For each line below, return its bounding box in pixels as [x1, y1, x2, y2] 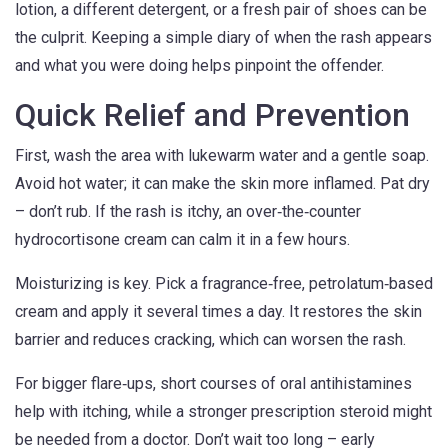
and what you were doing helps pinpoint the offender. [15, 56, 384, 75]
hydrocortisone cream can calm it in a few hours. [15, 230, 350, 249]
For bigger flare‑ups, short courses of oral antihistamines [15, 374, 412, 393]
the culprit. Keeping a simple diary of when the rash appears [15, 28, 432, 47]
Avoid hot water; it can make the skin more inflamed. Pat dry [15, 174, 430, 193]
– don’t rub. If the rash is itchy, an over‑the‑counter [15, 202, 361, 221]
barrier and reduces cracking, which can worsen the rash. [15, 330, 406, 349]
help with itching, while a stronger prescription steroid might [15, 402, 432, 421]
